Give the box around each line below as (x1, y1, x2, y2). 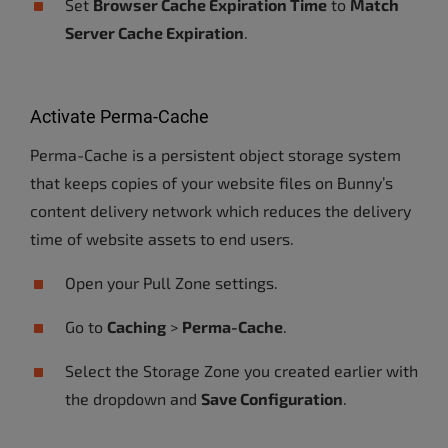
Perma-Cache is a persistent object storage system (30, 145, 401, 164)
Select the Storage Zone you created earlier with (65, 361, 418, 380)
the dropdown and (65, 389, 201, 408)
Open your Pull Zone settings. (65, 273, 278, 292)
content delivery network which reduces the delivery (30, 201, 411, 220)
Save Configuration (201, 389, 343, 408)
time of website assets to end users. (30, 229, 294, 248)
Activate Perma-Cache (30, 106, 209, 127)
